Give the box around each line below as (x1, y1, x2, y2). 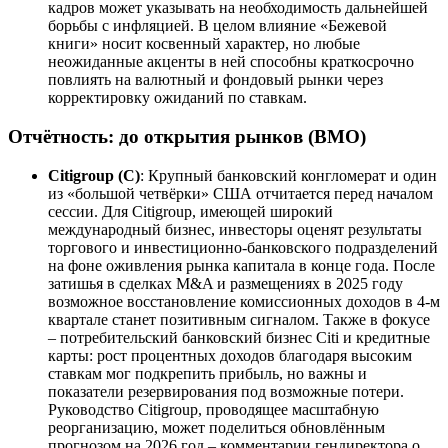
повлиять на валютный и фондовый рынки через (48, 71, 383, 89)
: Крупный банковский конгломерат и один (140, 166, 437, 184)
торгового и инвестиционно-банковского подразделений (48, 238, 438, 256)
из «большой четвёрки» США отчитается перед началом (48, 184, 433, 202)
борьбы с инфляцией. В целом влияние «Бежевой (48, 17, 387, 35)
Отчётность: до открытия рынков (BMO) (8, 126, 366, 148)
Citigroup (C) (48, 166, 140, 184)
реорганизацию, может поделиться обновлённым (48, 418, 385, 436)
